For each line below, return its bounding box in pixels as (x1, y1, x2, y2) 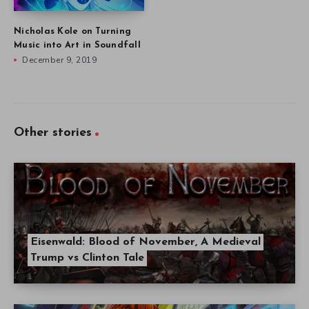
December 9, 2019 (22, 54, 97, 66)
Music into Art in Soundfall (14, 40, 141, 50)
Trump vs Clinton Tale (30, 252, 144, 263)
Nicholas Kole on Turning (14, 26, 131, 36)
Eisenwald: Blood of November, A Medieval (30, 236, 261, 248)
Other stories (14, 126, 92, 139)
